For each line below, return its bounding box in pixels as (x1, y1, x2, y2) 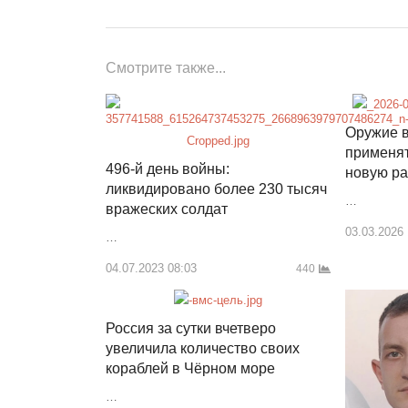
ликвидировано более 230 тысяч (106, 180, 327, 197)
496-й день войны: (106, 160, 229, 177)
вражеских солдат (106, 200, 228, 217)
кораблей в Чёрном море (106, 360, 275, 376)
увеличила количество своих (106, 340, 300, 356)
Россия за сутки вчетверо (106, 320, 276, 336)
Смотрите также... (106, 59, 226, 76)
